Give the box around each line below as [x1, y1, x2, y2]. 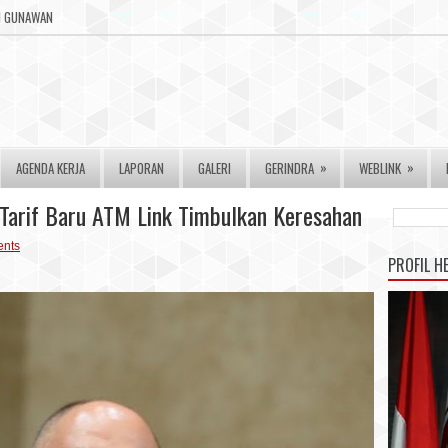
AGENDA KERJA [16, 158, 85, 178]
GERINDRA [265, 158, 314, 178]
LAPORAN [119, 158, 164, 178]
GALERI [198, 158, 231, 178]
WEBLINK [359, 158, 401, 178]
